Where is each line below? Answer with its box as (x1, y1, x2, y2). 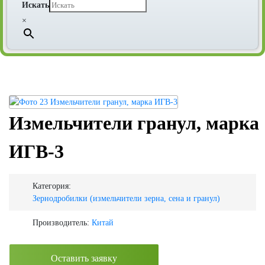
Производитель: (33, 218, 89, 228)
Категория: (33, 182, 71, 191)
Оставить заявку (51, 253, 117, 264)
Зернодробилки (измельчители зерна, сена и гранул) (33, 194, 220, 203)
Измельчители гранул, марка (9, 112, 259, 134)
